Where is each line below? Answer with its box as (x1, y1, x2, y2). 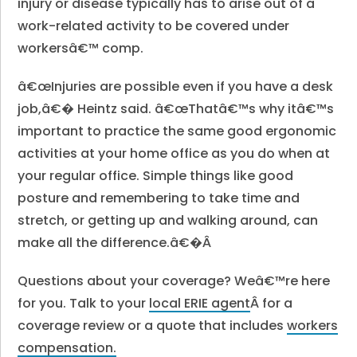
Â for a (250, 294, 293, 312)
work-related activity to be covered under (18, 17, 290, 35)
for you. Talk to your (18, 294, 150, 312)
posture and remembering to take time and (18, 189, 300, 207)
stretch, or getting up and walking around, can (18, 211, 319, 229)
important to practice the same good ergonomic (18, 122, 337, 140)
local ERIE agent (149, 294, 251, 312)
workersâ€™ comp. (18, 39, 144, 57)
